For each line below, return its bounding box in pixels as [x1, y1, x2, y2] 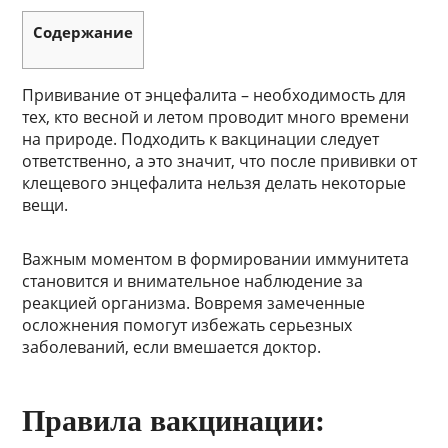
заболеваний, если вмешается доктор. [22, 336, 322, 359]
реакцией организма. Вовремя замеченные [22, 292, 366, 315]
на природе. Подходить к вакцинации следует [22, 128, 380, 151]
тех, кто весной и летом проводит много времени [22, 106, 410, 129]
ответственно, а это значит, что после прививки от [22, 150, 418, 173]
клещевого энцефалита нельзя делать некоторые [22, 172, 407, 195]
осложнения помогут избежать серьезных [22, 314, 353, 337]
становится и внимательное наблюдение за [22, 270, 364, 293]
